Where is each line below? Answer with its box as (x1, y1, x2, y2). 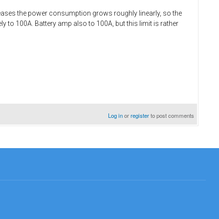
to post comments (149, 111, 195, 119)
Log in (108, 111, 123, 119)
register (131, 111, 150, 119)
